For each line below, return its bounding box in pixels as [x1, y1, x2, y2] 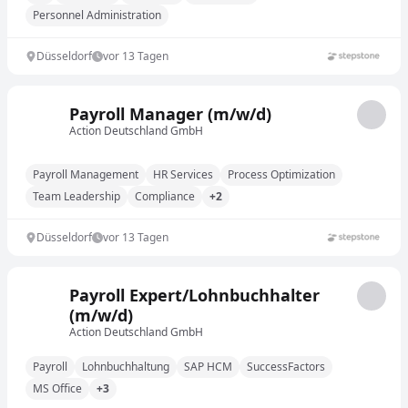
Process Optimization [228, 167, 335, 182]
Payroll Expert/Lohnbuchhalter [69, 284, 320, 306]
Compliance [135, 189, 195, 204]
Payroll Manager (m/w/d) [69, 103, 271, 125]
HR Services [153, 167, 213, 182]
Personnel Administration [33, 7, 161, 23]
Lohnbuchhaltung [82, 359, 169, 374]
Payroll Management [33, 167, 138, 182]
